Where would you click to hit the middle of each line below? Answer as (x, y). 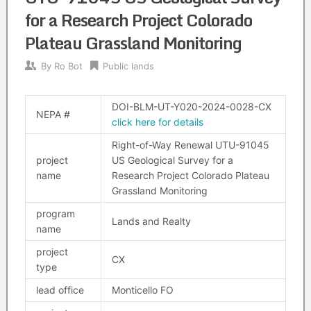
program (55, 213)
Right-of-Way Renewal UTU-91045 (190, 145)
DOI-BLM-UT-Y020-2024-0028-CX (191, 107)
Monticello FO (142, 290)
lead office (60, 290)
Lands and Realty (151, 221)
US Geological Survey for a (172, 160)
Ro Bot (68, 66)
